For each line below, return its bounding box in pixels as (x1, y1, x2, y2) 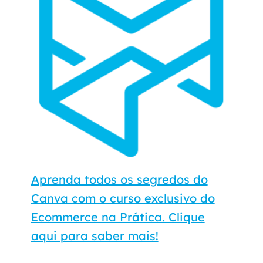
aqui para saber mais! (31, 228, 159, 244)
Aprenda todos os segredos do (31, 172, 208, 187)
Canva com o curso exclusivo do (31, 191, 215, 206)
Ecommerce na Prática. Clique (31, 210, 205, 225)
